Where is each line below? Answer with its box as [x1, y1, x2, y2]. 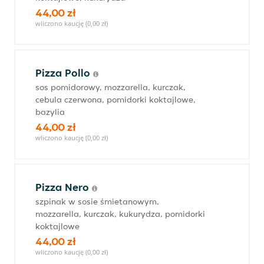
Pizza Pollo [35, 66, 93, 80]
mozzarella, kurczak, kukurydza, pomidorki [35, 209, 205, 219]
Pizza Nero [35, 180, 92, 194]
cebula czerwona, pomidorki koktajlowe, [35, 94, 196, 105]
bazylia [35, 107, 65, 117]
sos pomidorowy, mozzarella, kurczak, [35, 82, 186, 93]
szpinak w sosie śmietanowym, [35, 196, 159, 207]
